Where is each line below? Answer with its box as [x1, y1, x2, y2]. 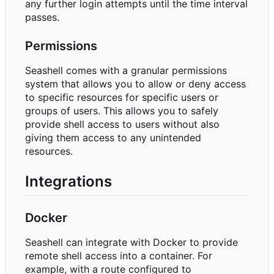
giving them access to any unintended [25, 131, 201, 144]
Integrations [25, 172, 112, 191]
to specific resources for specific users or [25, 91, 218, 104]
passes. [25, 11, 59, 24]
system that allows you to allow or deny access [25, 78, 246, 91]
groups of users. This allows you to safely [25, 105, 218, 117]
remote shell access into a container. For [25, 250, 212, 262]
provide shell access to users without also [25, 118, 220, 131]
